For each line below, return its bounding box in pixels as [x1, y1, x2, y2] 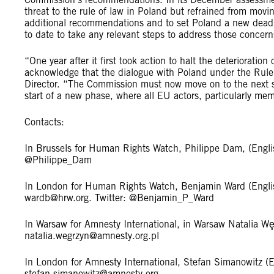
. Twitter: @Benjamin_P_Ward [89, 192, 214, 204]
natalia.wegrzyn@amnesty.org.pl [24, 230, 159, 242]
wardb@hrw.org [24, 192, 89, 204]
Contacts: [24, 116, 64, 128]
